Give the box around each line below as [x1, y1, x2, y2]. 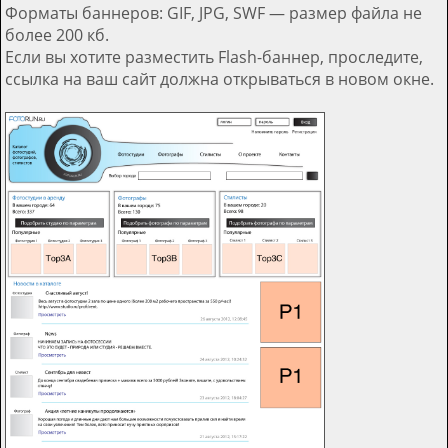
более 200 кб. [5, 23, 109, 46]
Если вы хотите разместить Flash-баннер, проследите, [5, 45, 423, 68]
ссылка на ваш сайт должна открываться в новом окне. [5, 67, 434, 90]
